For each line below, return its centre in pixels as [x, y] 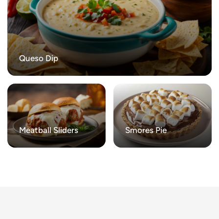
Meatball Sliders [49, 131]
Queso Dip [39, 59]
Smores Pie [146, 131]
